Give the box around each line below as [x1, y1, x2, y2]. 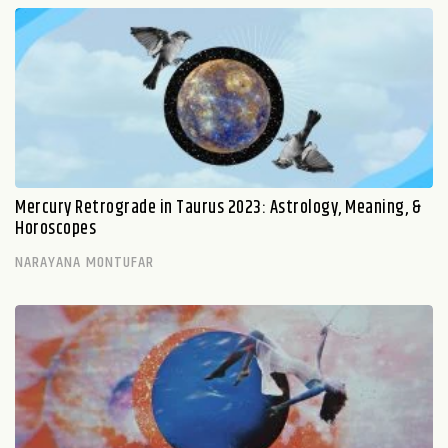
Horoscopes [15, 214, 96, 243]
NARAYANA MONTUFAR [15, 249, 155, 275]
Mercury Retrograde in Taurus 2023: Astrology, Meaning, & [15, 193, 421, 222]
